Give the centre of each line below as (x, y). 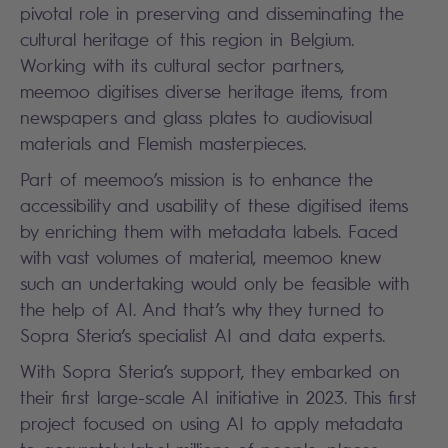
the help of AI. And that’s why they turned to (202, 309)
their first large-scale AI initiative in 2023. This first (218, 397)
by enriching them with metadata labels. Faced (209, 231)
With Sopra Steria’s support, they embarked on (210, 371)
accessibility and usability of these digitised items (214, 205)
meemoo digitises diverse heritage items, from (203, 91)
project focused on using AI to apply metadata (211, 423)
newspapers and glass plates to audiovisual (196, 117)
